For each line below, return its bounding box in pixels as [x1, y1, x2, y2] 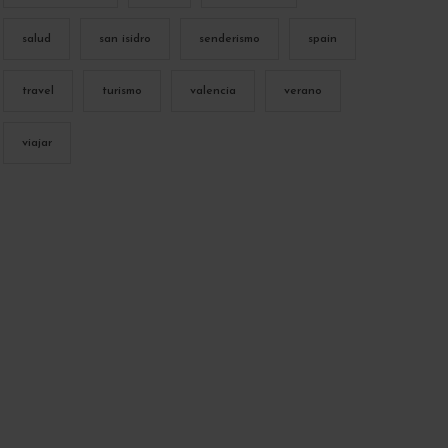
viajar [21, 136, 52, 149]
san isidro [98, 32, 151, 45]
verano [283, 84, 322, 97]
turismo [101, 84, 142, 97]
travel [21, 84, 54, 97]
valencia [189, 84, 236, 97]
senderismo [198, 32, 260, 45]
